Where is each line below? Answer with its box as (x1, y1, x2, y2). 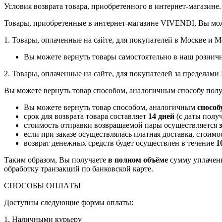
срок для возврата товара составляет (24, 112, 148, 121)
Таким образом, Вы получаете (4, 156, 108, 165)
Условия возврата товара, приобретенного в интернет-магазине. (4, 2, 221, 11)
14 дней (148, 112, 174, 121)
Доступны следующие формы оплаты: (4, 198, 133, 207)
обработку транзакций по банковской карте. (4, 165, 153, 173)
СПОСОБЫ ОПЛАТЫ (4, 181, 81, 190)
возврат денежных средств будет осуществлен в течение (24, 139, 216, 148)
